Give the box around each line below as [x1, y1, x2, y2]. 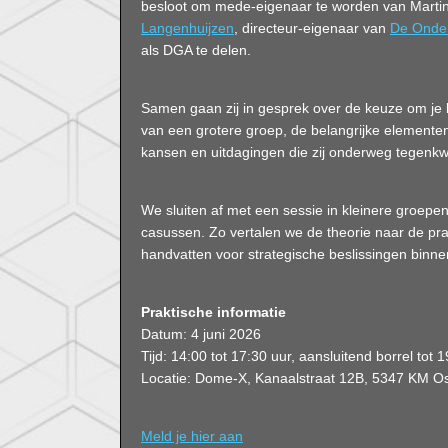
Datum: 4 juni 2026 [141, 326, 261, 342]
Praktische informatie [141, 304, 286, 320]
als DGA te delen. [141, 42, 251, 58]
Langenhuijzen [141, 20, 234, 36]
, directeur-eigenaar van [234, 20, 390, 36]
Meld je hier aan [141, 428, 243, 444]
